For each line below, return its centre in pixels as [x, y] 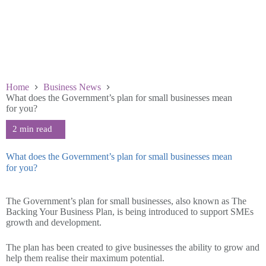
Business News [72, 87]
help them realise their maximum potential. [85, 258]
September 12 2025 [66, 190]
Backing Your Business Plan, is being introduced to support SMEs [130, 211]
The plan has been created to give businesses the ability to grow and [133, 247]
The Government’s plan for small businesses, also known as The [126, 201]
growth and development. [54, 222]
